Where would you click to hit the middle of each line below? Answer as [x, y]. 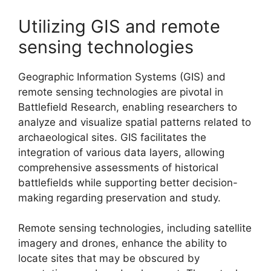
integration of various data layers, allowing [121, 152]
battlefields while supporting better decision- [128, 182]
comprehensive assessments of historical [118, 167]
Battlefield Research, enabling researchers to [128, 107]
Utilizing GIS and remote [119, 26]
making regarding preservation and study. [119, 198]
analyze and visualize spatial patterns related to [135, 122]
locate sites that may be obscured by [109, 258]
